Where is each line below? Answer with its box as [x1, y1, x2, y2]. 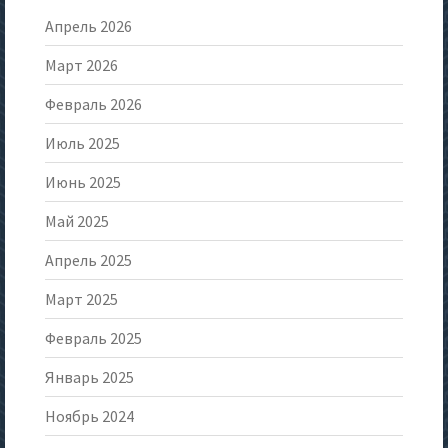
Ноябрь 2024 [45, 406, 134, 427]
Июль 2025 [45, 133, 120, 154]
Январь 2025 [45, 367, 134, 388]
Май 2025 [45, 211, 109, 232]
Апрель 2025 [45, 250, 132, 271]
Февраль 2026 [45, 94, 142, 115]
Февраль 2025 [45, 328, 142, 349]
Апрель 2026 [45, 16, 132, 37]
